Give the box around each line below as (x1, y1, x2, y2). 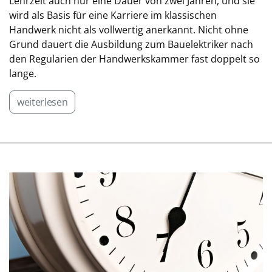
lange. (9, 67, 36, 80)
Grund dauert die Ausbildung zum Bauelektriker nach (9, 38, 253, 51)
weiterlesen (17, 95, 68, 109)
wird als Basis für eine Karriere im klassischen (9, 8, 217, 22)
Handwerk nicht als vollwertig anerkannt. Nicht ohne (9, 23, 248, 36)
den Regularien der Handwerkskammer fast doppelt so (9, 52, 260, 66)
